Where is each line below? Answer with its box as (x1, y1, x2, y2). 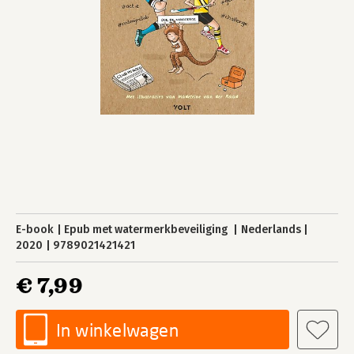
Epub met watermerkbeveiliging (64, 223, 231, 236)
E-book (16, 223, 54, 236)
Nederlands (240, 223, 301, 236)
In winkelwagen (56, 319, 179, 341)
